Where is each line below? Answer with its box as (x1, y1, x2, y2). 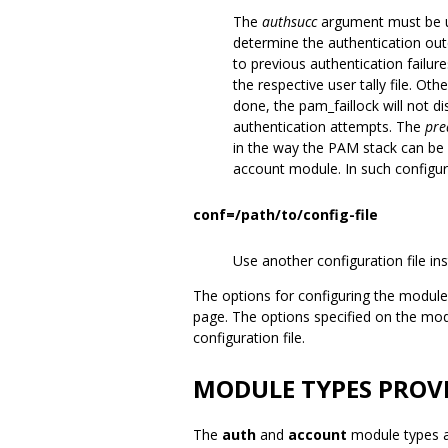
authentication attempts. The (233, 117, 425, 136)
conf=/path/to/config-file (193, 205, 378, 224)
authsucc (262, 12, 317, 31)
